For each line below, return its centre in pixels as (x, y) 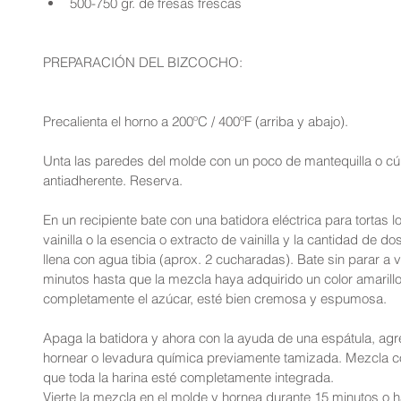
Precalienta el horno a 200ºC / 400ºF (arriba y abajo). (196, 121)
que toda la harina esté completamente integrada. (188, 377)
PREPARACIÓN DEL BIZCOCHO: (143, 62)
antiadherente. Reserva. (113, 180)
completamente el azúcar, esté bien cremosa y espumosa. (215, 299)
